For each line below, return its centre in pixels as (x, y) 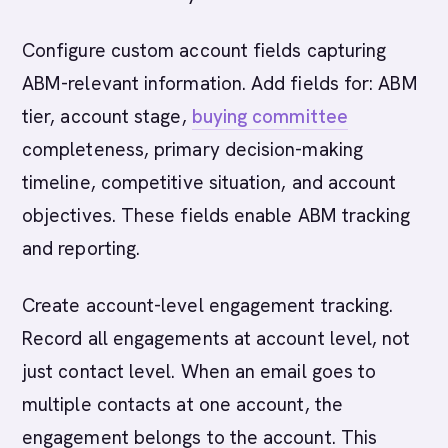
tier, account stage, (107, 116)
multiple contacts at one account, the (182, 404)
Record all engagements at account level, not (216, 338)
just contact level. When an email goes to (199, 371)
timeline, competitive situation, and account (209, 182)
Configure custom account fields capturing (204, 50)
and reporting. (81, 248)
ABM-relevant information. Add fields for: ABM (220, 83)
